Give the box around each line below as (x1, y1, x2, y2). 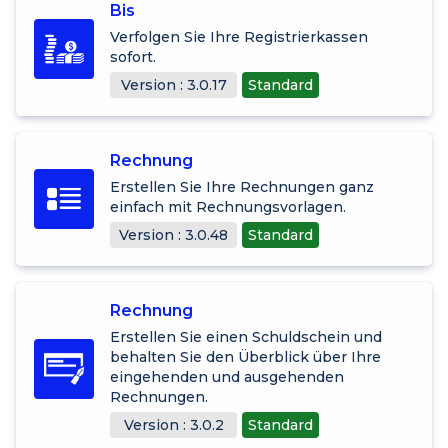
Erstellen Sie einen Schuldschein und (110, 327, 382, 346)
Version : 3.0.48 (119, 225, 228, 244)
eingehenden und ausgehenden (110, 367, 344, 386)
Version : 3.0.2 (123, 415, 224, 434)
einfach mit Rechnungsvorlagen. (110, 197, 346, 216)
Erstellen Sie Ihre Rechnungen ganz (110, 177, 374, 196)
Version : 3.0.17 (120, 75, 227, 94)
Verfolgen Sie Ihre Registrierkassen (110, 27, 368, 46)
